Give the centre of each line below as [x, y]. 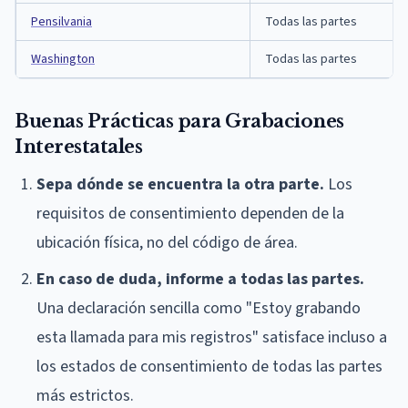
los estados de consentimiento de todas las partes [209, 367]
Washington [63, 60]
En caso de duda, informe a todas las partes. [200, 280]
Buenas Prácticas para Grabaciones [179, 122]
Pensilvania [61, 22]
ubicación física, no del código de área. [167, 243]
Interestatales [78, 147]
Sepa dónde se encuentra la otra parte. [180, 185]
